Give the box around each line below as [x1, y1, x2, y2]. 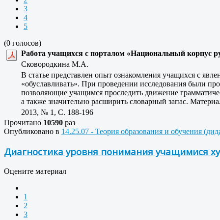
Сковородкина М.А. [21, 60, 94, 69]
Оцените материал [4, 166, 66, 175]
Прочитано [4, 118, 43, 127]
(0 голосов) [4, 39, 41, 48]
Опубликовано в [4, 127, 59, 136]
